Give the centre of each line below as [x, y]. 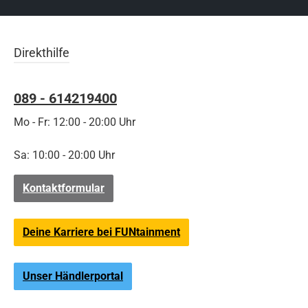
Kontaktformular [64, 188]
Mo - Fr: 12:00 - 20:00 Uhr [75, 122]
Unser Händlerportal [73, 276]
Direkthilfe [42, 53]
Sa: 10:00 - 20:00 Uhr [64, 155]
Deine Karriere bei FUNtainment [101, 232]
